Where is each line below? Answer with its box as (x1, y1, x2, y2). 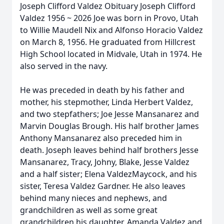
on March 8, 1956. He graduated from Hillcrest (20, 36, 195, 47)
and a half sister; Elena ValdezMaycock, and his (20, 168, 197, 179)
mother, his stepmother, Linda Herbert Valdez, (20, 96, 193, 107)
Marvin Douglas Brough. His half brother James (20, 120, 199, 131)
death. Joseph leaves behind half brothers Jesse (20, 144, 198, 155)
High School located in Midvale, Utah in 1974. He (20, 48, 202, 59)
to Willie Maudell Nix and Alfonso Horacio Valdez (20, 24, 203, 35)
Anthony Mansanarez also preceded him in (20, 132, 182, 143)
